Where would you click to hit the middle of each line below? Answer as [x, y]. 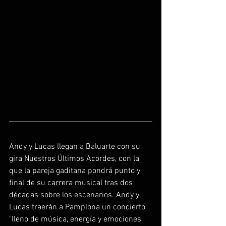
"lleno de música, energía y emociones [76, 219]
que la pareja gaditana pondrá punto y [76, 171]
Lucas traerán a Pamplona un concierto [78, 207]
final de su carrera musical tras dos [72, 183]
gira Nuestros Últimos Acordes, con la [75, 159]
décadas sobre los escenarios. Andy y [75, 195]
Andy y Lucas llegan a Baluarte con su [76, 147]
